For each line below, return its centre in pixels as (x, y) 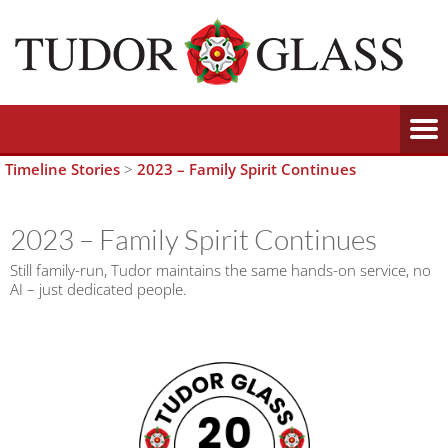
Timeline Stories (62, 169)
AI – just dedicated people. (98, 289)
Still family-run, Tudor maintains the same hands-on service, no (220, 270)
